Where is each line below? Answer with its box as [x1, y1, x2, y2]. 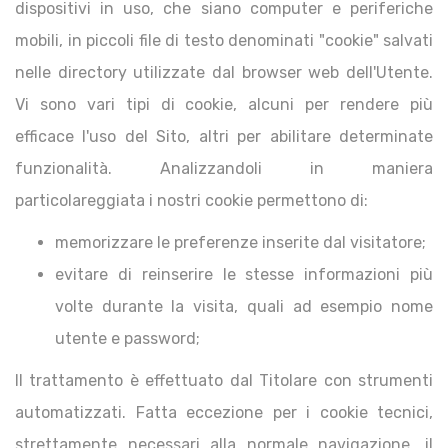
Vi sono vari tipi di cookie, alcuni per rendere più [15, 95, 433, 114]
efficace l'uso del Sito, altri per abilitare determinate [15, 127, 433, 146]
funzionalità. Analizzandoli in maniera [15, 159, 433, 178]
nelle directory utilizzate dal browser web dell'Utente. [15, 63, 433, 82]
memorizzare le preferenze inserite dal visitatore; [55, 233, 426, 252]
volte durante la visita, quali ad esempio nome [55, 297, 433, 316]
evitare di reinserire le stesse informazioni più [55, 265, 433, 284]
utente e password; [55, 329, 200, 348]
